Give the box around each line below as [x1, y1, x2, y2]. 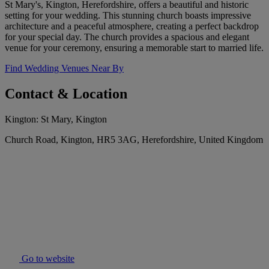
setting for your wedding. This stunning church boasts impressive [5, 10, 251, 21]
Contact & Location [5, 86, 127, 102]
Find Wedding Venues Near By [5, 63, 124, 74]
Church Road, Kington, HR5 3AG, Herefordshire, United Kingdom [5, 134, 263, 145]
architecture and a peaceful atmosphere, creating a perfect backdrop [5, 21, 259, 32]
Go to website [19, 253, 74, 264]
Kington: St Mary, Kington [5, 114, 107, 125]
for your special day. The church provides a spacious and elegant [5, 32, 249, 43]
